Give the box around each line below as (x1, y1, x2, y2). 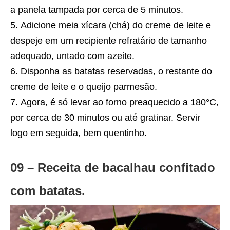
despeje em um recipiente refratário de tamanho (10, 35, 207, 46)
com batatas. (10, 184, 85, 198)
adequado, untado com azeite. (10, 51, 135, 62)
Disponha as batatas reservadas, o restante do (21, 66, 212, 77)
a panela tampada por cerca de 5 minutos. (10, 5, 183, 15)
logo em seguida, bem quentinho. (10, 128, 147, 139)
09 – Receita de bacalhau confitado (10, 161, 215, 175)
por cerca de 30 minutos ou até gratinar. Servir (10, 112, 200, 123)
